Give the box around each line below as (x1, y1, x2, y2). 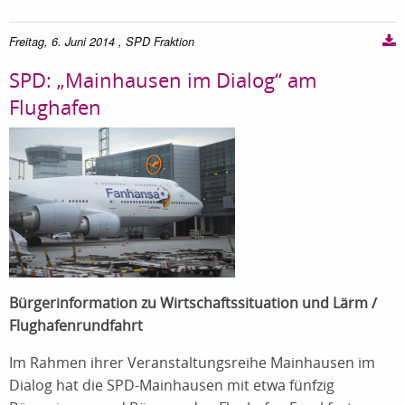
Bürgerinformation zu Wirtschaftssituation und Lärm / (9, 293, 377, 314)
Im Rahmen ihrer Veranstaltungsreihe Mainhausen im (9, 353, 375, 373)
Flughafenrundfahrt (9, 316, 143, 336)
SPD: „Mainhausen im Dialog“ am (9, 65, 316, 93)
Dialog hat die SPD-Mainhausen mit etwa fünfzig (9, 375, 334, 396)
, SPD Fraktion (118, 33, 194, 50)
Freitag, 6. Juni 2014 (9, 33, 115, 50)
